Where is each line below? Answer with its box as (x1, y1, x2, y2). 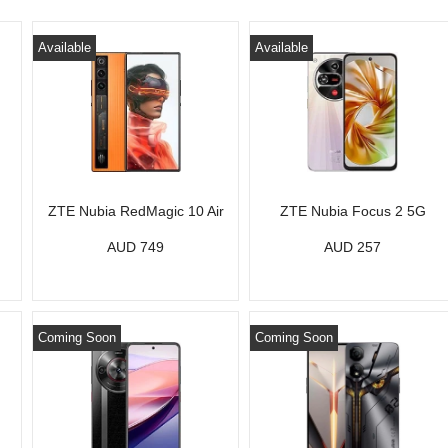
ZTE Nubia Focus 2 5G (279, 203, 426, 219)
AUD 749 (107, 239, 165, 255)
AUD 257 (324, 239, 382, 255)
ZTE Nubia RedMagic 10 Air (47, 203, 224, 219)
